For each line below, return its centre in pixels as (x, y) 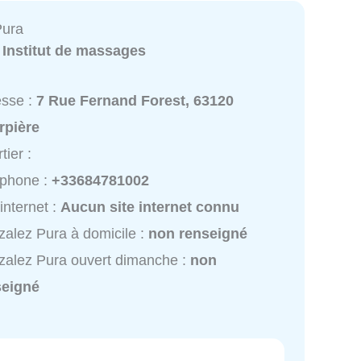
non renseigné (198, 233)
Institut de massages (75, 50)
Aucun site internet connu (150, 207)
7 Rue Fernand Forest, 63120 (135, 100)
